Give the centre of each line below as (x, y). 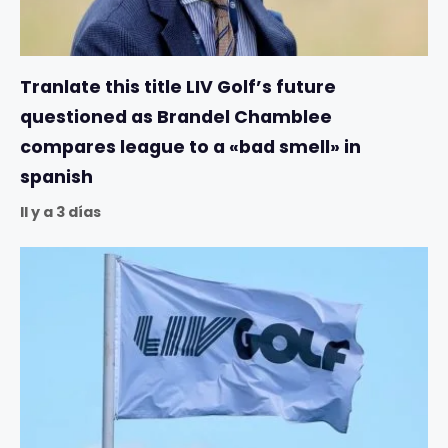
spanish (56, 176)
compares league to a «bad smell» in (190, 146)
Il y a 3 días (60, 211)
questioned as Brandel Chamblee (176, 116)
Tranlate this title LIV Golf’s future (178, 86)
